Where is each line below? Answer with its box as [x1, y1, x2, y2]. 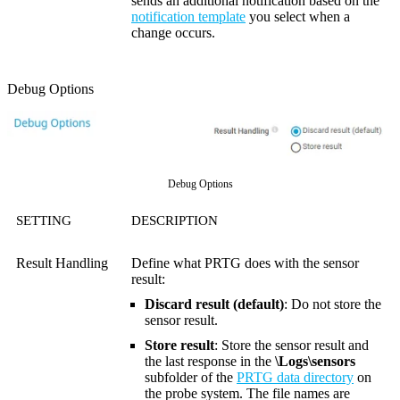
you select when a [246, 9, 350, 25]
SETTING [16, 213, 71, 229]
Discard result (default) [145, 296, 284, 312]
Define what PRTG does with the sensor [131, 255, 359, 271]
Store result [145, 337, 214, 354]
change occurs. [131, 25, 215, 41]
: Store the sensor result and [214, 337, 369, 354]
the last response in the [145, 354, 275, 370]
